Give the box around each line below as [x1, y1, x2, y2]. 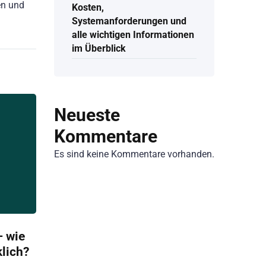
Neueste [54, 104, 120, 125]
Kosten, [72, 2, 104, 14]
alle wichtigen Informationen [72, 29, 194, 41]
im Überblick [72, 43, 126, 55]
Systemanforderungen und [72, 15, 186, 27]
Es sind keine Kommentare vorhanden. [54, 148, 214, 160]
